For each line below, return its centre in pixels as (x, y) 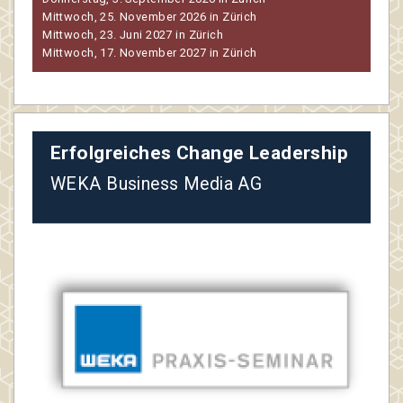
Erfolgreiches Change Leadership (200, 153)
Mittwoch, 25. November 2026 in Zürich (150, 17)
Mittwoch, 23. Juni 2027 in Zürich (133, 35)
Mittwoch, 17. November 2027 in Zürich (150, 53)
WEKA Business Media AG (157, 184)
